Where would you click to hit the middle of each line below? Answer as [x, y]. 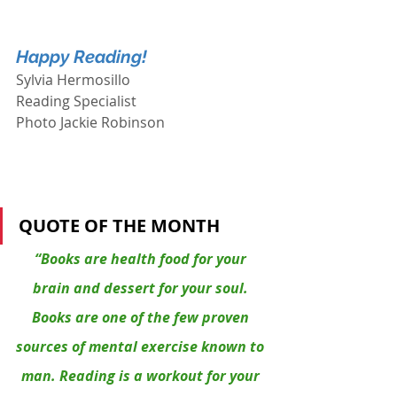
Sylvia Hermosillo [73, 79]
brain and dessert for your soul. [142, 288]
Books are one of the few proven [142, 317]
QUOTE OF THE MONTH [119, 225]
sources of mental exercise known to [142, 346]
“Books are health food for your [142, 258]
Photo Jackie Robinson [90, 122]
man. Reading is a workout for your [142, 375]
